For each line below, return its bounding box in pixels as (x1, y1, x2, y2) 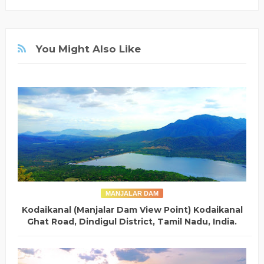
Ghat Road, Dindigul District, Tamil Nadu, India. (27, 216, 237, 227)
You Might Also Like (35, 43, 141, 55)
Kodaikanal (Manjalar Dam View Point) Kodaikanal (21, 204, 243, 216)
